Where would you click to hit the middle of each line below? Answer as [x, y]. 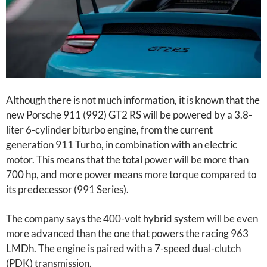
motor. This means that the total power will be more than [127, 160]
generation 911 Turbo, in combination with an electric [122, 145]
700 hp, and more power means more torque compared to [131, 175]
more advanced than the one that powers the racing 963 [127, 234]
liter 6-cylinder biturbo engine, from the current [109, 130]
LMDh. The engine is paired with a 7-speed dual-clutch [123, 249]
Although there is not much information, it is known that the [133, 100]
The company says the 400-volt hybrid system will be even [132, 219]
